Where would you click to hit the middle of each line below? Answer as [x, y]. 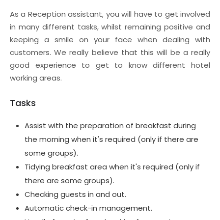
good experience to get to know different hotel [110, 65]
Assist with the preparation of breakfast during [110, 125]
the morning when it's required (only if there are [111, 139]
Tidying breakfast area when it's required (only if [112, 167]
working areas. [36, 78]
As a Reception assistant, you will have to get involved [110, 14]
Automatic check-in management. [88, 208]
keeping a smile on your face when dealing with [110, 40]
